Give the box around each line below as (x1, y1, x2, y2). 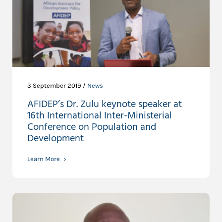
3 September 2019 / (27, 81, 87, 89)
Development (27, 130, 84, 147)
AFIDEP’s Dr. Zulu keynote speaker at (27, 96, 182, 112)
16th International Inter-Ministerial (27, 108, 172, 124)
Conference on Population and (27, 119, 156, 135)
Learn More (27, 155, 60, 163)
